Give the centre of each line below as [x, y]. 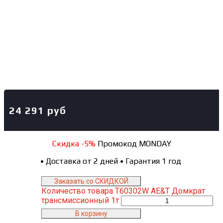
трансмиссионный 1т [80, 201]
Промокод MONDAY [133, 144]
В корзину [91, 214]
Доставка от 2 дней [83, 161]
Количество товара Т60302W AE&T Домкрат [123, 191]
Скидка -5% [74, 144]
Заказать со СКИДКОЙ [91, 181]
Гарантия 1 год [154, 161]
